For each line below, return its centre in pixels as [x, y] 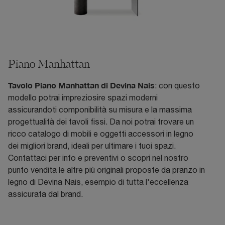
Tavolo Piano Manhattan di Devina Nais [81, 85]
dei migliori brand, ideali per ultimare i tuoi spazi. [92, 146]
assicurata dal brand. [45, 194]
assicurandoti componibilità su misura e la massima [100, 110]
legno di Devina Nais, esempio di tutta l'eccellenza [98, 182]
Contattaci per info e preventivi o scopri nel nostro [98, 158]
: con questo [177, 86]
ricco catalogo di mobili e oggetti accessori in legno [101, 134]
